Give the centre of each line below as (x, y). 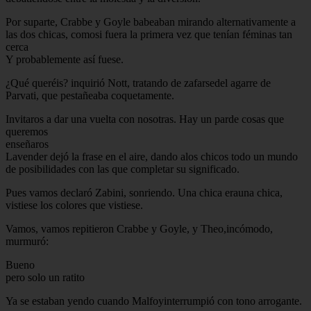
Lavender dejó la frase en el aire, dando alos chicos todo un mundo (152, 156)
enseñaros (27, 144)
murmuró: (27, 241)
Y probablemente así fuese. (65, 59)
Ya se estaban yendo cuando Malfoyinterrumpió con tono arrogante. (154, 301)
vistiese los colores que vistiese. (74, 205)
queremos (27, 131)
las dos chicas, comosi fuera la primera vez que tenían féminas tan (149, 34)
